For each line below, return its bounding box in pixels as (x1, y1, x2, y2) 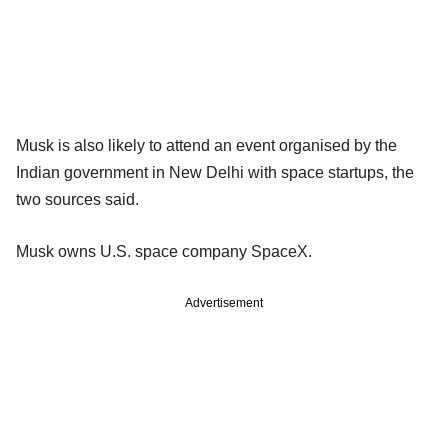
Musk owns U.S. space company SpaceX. (16, 242, 312, 260)
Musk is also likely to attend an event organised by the (16, 136, 397, 154)
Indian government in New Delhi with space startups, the (16, 163, 414, 181)
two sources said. (16, 190, 139, 208)
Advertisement (185, 295, 263, 310)
